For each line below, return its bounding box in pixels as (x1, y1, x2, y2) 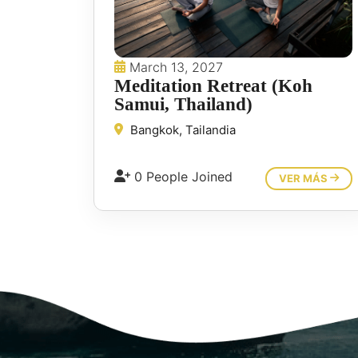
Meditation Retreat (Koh (114, 76, 312, 97)
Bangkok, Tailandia (127, 122, 236, 138)
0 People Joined (130, 169, 233, 185)
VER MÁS (279, 172, 330, 185)
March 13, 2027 (125, 59, 223, 76)
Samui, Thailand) (114, 94, 253, 115)
